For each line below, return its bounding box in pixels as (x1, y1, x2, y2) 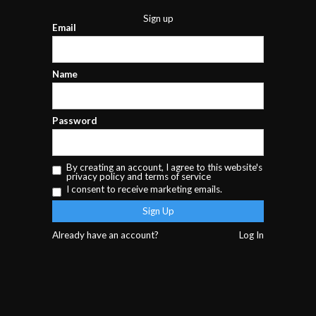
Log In (239, 229, 264, 241)
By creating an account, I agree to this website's (66, 161, 262, 173)
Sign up (142, 12, 174, 24)
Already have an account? (52, 229, 159, 241)
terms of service (145, 170, 211, 182)
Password (52, 114, 97, 126)
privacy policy (66, 170, 125, 182)
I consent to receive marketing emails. (66, 183, 222, 195)
